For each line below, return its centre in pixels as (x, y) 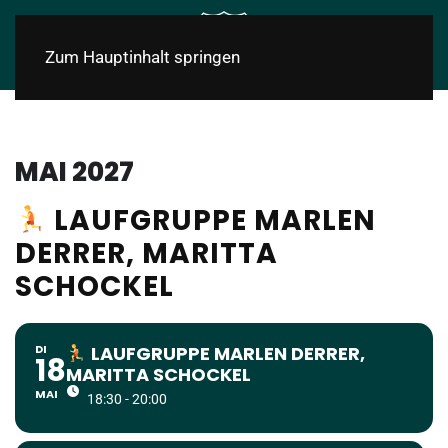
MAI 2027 (74, 172)
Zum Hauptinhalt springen (142, 57)
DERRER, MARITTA (146, 253)
